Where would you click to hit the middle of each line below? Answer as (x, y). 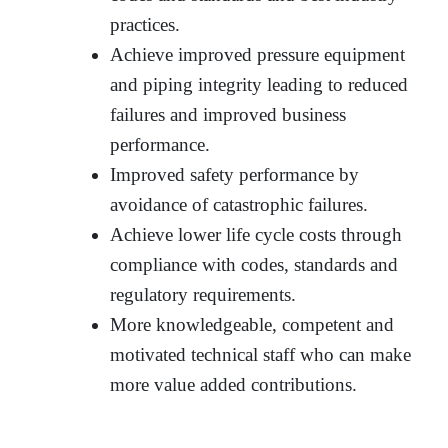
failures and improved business (228, 114)
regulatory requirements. (203, 294)
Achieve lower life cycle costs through (256, 234)
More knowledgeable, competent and (252, 324)
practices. (145, 24)
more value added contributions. (234, 384)
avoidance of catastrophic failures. (239, 204)
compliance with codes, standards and (254, 264)
